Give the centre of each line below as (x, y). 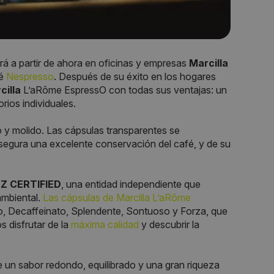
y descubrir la (169, 224)
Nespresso (30, 76)
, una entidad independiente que (131, 184)
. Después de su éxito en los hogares (135, 76)
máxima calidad (105, 224)
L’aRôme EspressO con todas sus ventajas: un (124, 90)
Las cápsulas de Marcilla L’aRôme (117, 197)
